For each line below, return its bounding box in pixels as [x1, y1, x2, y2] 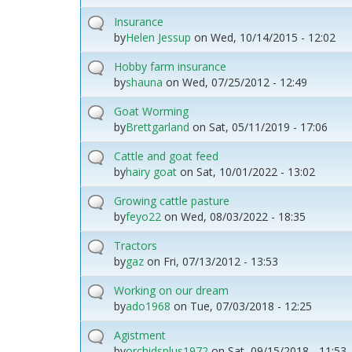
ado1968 [126, 298, 170, 313]
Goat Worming [114, 103, 189, 119]
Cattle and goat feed [114, 148, 218, 163]
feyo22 [126, 208, 161, 224]
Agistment [114, 327, 166, 343]
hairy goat [126, 163, 177, 179]
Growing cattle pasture [114, 192, 229, 208]
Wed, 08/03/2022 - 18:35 [181, 208, 306, 224]
